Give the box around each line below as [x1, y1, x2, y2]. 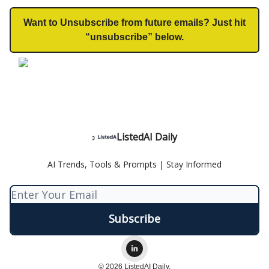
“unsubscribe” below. [85, 31, 184, 42]
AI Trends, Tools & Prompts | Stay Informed [47, 159, 222, 170]
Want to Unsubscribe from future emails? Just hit [23, 17, 246, 28]
